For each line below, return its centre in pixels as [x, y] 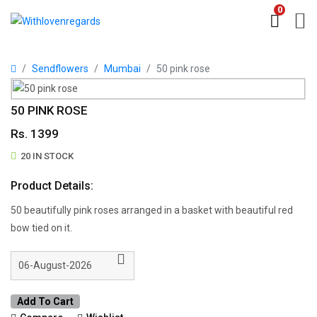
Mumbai [122, 69]
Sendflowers [60, 69]
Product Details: [52, 186]
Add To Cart [45, 301]
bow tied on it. [41, 228]
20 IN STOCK [47, 156]
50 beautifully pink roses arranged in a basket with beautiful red [152, 210]
